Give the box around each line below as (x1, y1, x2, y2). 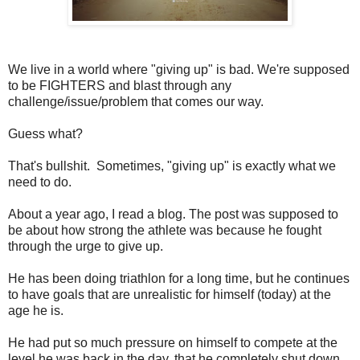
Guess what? (8, 126, 83, 141)
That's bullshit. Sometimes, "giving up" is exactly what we (8, 158, 336, 173)
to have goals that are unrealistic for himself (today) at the (8, 287, 331, 301)
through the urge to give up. (8, 239, 163, 253)
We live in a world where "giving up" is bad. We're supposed (8, 62, 350, 76)
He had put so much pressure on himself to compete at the (8, 335, 337, 350)
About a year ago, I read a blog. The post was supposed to (8, 207, 338, 221)
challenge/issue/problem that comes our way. (8, 94, 264, 108)
